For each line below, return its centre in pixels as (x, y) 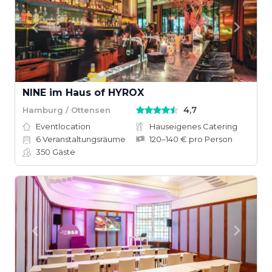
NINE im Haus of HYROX (83, 93)
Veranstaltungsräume (83, 139)
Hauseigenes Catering (193, 126)
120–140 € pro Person (191, 139)
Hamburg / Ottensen (66, 110)
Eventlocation (63, 126)
